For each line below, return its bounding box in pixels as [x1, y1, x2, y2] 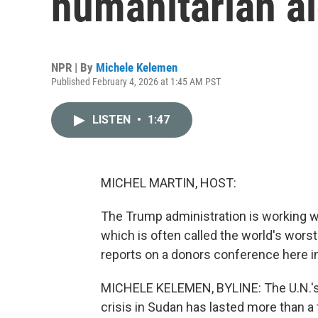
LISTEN [92, 113, 133, 126]
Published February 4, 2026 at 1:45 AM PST [51, 76, 221, 87]
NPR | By [51, 60, 96, 75]
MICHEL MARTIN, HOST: [101, 175, 236, 190]
